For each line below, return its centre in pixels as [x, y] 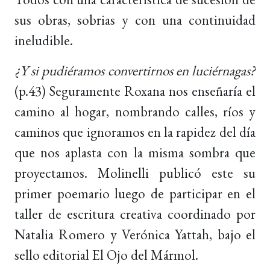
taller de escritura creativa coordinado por [135, 214]
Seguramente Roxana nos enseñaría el [152, 91]
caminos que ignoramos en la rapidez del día [135, 132]
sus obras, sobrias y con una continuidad [135, 20]
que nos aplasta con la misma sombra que [135, 152]
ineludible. [44, 40]
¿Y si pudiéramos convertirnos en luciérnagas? [135, 70]
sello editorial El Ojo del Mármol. [106, 255]
